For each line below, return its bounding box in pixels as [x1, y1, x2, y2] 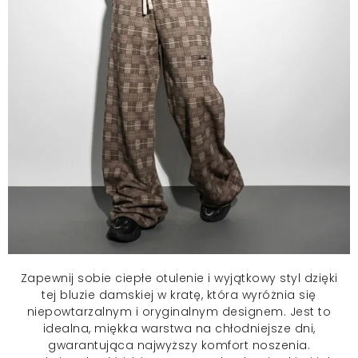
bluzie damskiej [60, 287, 154, 304]
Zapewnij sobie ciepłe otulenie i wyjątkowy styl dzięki [20, 270, 338, 287]
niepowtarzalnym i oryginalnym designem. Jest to [26, 304, 332, 320]
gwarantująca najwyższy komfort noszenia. [48, 337, 310, 354]
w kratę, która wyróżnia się [153, 287, 316, 304]
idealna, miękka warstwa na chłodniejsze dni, [42, 320, 316, 337]
